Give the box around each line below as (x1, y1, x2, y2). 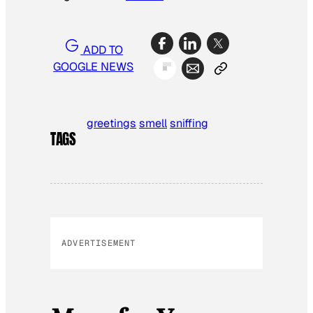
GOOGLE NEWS (53, 59, 134, 74)
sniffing (170, 116, 209, 131)
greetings (87, 116, 137, 131)
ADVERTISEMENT (61, 237, 136, 249)
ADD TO (80, 42, 124, 57)
